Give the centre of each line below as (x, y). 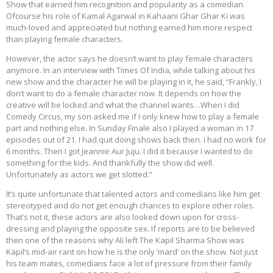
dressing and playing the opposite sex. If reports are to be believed (130, 228)
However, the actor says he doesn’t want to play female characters (129, 58)
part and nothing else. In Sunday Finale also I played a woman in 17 (130, 128)
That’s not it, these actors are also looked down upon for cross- (122, 217)
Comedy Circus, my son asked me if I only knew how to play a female (133, 116)
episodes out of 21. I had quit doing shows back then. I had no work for (136, 139)
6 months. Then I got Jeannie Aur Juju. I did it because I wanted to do (129, 151)
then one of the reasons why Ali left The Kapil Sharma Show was (125, 240)
